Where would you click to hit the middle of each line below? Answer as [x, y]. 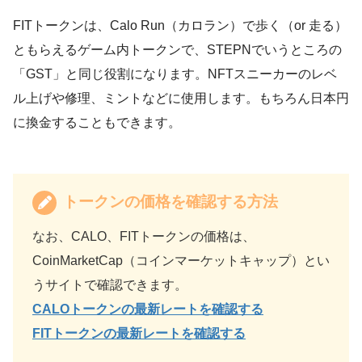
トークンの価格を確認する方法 [168, 201]
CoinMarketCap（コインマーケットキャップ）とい [181, 260]
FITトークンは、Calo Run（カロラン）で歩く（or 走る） [180, 25]
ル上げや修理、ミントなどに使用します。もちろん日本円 [181, 98]
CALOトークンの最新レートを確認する [148, 309]
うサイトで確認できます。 [110, 284]
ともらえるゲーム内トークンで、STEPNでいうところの [177, 49]
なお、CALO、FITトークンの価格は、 [144, 236]
